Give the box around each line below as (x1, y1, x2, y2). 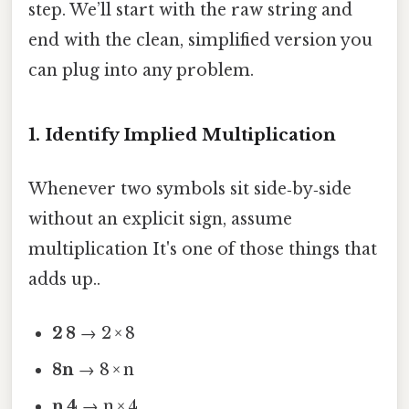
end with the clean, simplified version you (28, 29, 372, 50)
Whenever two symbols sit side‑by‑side (28, 178, 351, 199)
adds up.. (28, 268, 100, 289)
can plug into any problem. (28, 59, 254, 80)
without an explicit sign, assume (28, 208, 292, 229)
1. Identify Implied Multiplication (28, 123, 336, 145)
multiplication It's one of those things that (28, 238, 377, 259)
